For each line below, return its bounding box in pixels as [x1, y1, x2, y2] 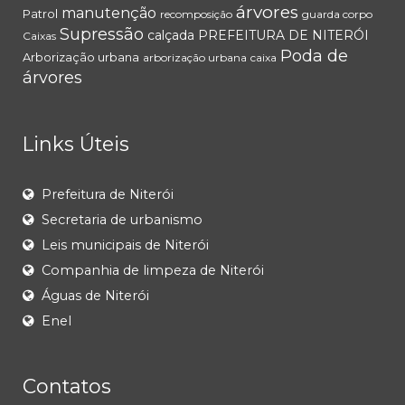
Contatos [23, 374, 111, 399]
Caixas [23, 29, 56, 43]
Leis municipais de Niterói [42, 237, 209, 254]
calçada [147, 27, 194, 44]
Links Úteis [23, 132, 129, 156]
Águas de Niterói [42, 287, 149, 305]
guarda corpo [302, 7, 372, 22]
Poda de [280, 46, 348, 67]
